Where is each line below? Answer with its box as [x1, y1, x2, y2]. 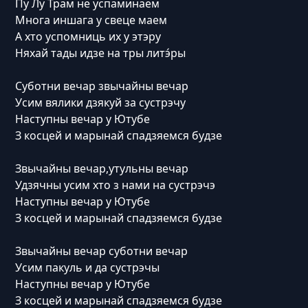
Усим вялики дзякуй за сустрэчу [14, 95, 186, 111]
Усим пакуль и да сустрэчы [14, 260, 159, 276]
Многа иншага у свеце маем [14, 12, 167, 28]
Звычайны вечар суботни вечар [14, 243, 188, 259]
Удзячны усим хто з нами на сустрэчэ [14, 177, 215, 193]
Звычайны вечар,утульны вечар [14, 161, 188, 177]
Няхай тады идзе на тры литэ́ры [14, 45, 186, 61]
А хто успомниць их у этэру [14, 29, 161, 45]
